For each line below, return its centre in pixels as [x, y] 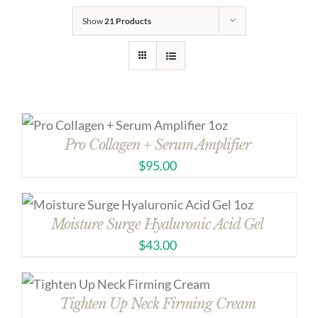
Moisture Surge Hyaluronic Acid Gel [157, 224]
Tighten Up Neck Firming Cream [157, 304]
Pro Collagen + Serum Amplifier [157, 145]
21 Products [127, 21]
